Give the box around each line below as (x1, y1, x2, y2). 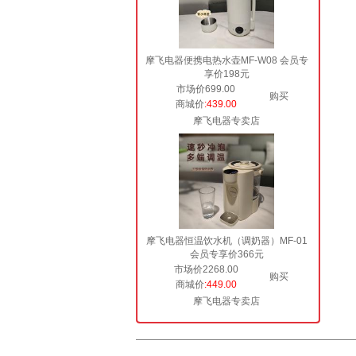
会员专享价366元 (189, 249, 264, 260)
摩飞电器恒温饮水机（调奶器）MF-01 (145, 235, 308, 246)
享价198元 (203, 68, 250, 79)
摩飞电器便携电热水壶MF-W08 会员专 (145, 55, 308, 66)
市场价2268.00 (173, 264, 238, 275)
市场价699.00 (176, 83, 235, 95)
